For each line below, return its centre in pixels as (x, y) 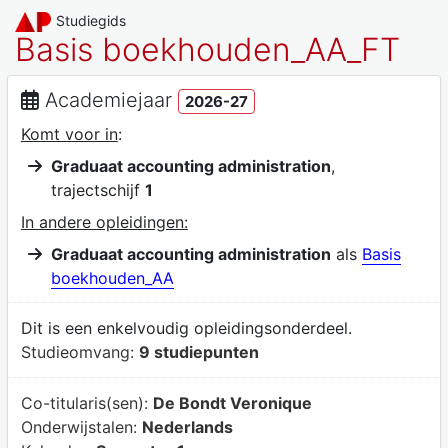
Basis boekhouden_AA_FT (207, 49)
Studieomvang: (79, 352)
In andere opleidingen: (104, 221)
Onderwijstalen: (81, 426)
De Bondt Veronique (232, 402)
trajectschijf (97, 189)
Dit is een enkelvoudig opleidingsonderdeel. (186, 328)
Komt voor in (69, 133)
